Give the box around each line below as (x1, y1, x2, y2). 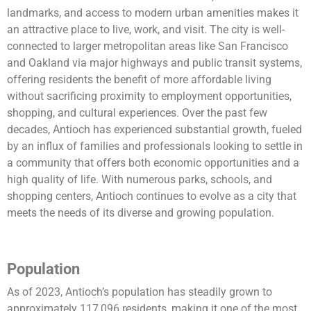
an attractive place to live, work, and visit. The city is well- (7, 23, 285, 37)
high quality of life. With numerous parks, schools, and (7, 173, 272, 187)
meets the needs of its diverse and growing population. (7, 206, 274, 220)
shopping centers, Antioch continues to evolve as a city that (7, 190, 296, 203)
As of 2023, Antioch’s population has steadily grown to (7, 285, 272, 299)
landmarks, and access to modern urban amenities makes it (7, 6, 299, 20)
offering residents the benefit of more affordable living (7, 73, 271, 87)
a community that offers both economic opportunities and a (7, 156, 299, 170)
